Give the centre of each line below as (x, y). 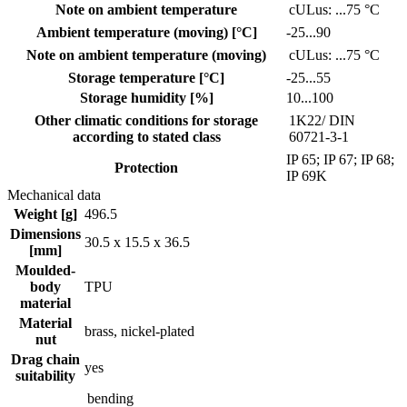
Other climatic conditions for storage (146, 120)
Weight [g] (45, 213)
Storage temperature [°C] (146, 77)
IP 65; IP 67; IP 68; (340, 159)
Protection (146, 167)
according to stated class (146, 136)
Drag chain (45, 359)
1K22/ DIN (322, 120)
